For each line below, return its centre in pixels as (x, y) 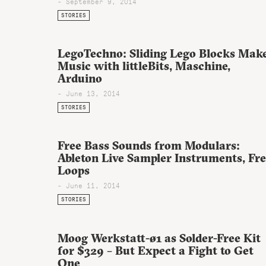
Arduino (80, 78)
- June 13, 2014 (89, 93)
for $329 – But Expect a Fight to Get (156, 250)
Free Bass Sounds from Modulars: (149, 145)
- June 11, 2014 (89, 185)
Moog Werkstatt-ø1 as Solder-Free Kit (159, 238)
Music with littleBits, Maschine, (144, 66)
